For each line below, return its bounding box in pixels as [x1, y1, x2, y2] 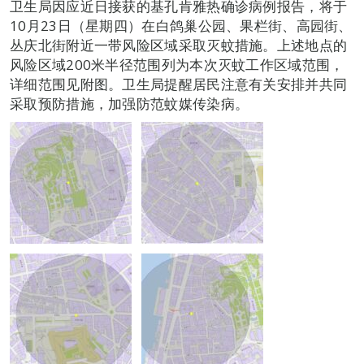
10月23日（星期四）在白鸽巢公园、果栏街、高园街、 [10, 16, 353, 36]
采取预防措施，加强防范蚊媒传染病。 [10, 94, 249, 114]
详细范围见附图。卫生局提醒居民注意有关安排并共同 [10, 75, 348, 94]
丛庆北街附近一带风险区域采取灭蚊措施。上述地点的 [10, 36, 348, 55]
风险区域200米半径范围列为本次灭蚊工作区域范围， [10, 55, 344, 75]
